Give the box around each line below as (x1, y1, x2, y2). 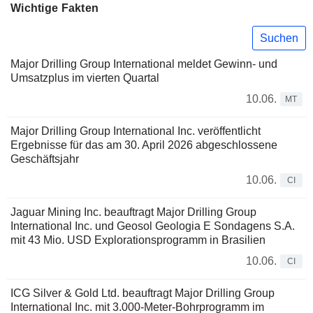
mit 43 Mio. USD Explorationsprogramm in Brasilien (10, 234, 265, 247)
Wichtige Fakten (10, 2, 99, 14)
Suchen (260, 31, 298, 44)
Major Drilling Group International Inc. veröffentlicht (10, 125, 261, 138)
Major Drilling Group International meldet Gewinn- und (10, 58, 277, 71)
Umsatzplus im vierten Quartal (10, 72, 159, 85)
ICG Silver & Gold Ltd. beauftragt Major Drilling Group (10, 287, 275, 300)
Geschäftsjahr (10, 153, 79, 166)
